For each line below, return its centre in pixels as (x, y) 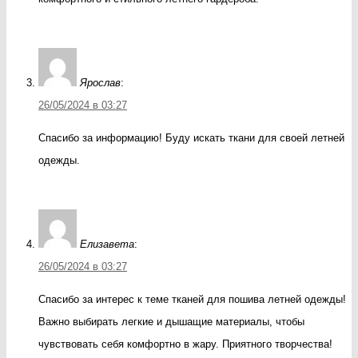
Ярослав (100, 82)
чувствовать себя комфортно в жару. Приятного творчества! (185, 344)
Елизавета (107, 244)
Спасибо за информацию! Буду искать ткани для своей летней (191, 137)
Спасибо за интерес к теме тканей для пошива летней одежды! (192, 299)
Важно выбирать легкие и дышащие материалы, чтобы (171, 321)
